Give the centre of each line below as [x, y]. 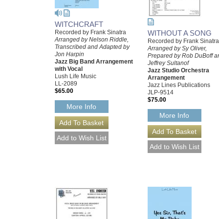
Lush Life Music [76, 76]
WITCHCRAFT [79, 24]
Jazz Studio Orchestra [178, 70]
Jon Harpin [69, 54]
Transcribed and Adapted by [92, 47]
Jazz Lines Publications [179, 85]
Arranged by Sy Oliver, [177, 48]
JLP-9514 [161, 92]
